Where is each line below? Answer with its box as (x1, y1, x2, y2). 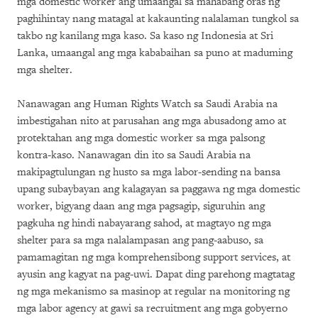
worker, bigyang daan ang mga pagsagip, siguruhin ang (17, 199, 265, 213)
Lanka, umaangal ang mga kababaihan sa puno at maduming (17, 46, 292, 60)
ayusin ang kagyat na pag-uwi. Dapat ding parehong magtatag (17, 268, 295, 281)
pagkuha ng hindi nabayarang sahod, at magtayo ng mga (17, 216, 271, 230)
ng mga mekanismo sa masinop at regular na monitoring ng (17, 285, 290, 298)
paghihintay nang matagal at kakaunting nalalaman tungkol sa (17, 12, 299, 26)
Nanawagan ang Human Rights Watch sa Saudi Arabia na (17, 97, 278, 111)
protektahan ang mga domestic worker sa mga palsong (17, 131, 265, 145)
